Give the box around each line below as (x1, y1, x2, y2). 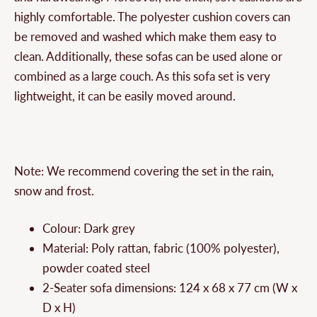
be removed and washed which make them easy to (14, 28, 277, 44)
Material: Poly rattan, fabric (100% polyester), (42, 240, 279, 255)
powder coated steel (42, 260, 150, 275)
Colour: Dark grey (42, 220, 135, 236)
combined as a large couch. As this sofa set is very (14, 68, 270, 83)
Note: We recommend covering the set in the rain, (14, 163, 274, 178)
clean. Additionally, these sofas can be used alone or (14, 48, 282, 64)
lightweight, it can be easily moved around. (14, 88, 236, 103)
